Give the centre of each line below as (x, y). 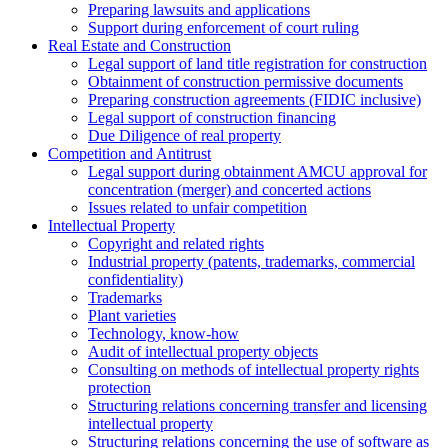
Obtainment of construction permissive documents (245, 81)
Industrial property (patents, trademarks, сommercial (251, 261)
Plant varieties (132, 315)
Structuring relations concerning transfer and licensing (257, 405)
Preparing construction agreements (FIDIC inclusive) (254, 99)
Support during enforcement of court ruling (223, 27)
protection (119, 387)
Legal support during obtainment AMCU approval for (257, 171)
